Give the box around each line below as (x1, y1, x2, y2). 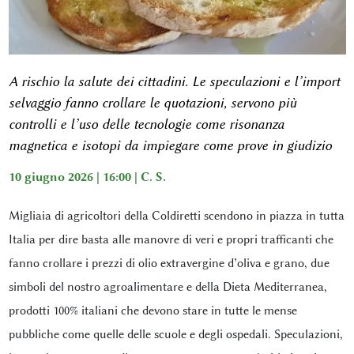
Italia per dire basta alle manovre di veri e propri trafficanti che (8, 232, 333, 247)
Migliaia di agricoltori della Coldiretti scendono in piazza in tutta (8, 208, 345, 223)
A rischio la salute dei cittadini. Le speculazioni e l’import (8, 73, 340, 89)
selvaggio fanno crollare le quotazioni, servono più (8, 94, 296, 111)
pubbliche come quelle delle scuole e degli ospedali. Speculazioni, (8, 326, 343, 341)
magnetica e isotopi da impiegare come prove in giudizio (8, 137, 332, 153)
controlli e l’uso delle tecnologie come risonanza (8, 115, 284, 132)
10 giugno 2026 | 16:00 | (8, 169, 141, 184)
